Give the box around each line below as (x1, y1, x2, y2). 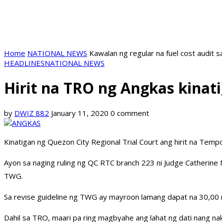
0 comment (111, 108, 149, 118)
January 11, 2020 (51, 108, 109, 118)
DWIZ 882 (14, 108, 49, 118)
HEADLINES (4, 58, 45, 68)
